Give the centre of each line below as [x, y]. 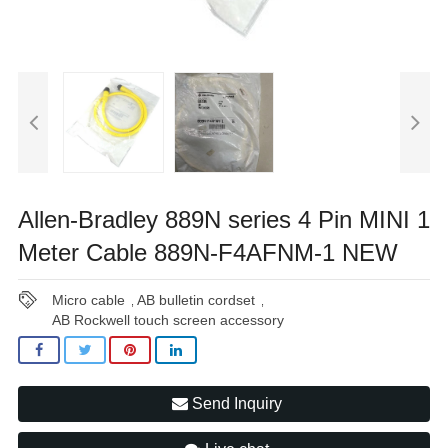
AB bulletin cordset [196, 299]
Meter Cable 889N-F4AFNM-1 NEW [208, 252]
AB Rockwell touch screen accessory [168, 319]
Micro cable [89, 299]
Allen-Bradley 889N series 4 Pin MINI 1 [224, 219]
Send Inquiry [234, 404]
